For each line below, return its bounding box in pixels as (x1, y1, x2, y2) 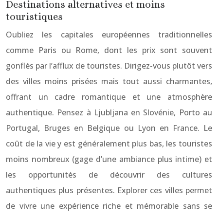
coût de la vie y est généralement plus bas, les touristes (6, 138, 212, 149)
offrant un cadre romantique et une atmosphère (6, 91, 212, 102)
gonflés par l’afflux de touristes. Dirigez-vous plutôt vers (6, 60, 212, 71)
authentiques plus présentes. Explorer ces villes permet (6, 185, 212, 196)
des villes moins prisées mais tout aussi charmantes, (6, 76, 212, 87)
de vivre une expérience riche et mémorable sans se (6, 200, 212, 211)
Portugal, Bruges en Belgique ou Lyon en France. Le (6, 123, 212, 133)
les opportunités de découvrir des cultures (6, 169, 212, 180)
